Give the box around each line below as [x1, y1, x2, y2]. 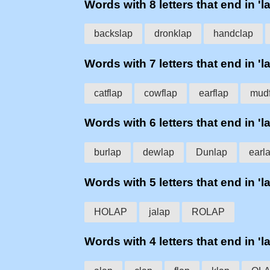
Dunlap [196, 147, 227, 158]
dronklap [154, 28, 192, 39]
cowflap [144, 87, 177, 98]
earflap [199, 87, 228, 98]
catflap [94, 87, 122, 98]
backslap [94, 28, 133, 39]
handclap [213, 28, 253, 39]
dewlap [143, 147, 174, 158]
